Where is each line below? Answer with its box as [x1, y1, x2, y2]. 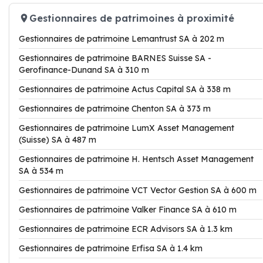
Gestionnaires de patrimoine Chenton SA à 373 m [19, 103, 211, 114]
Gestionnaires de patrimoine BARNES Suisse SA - [19, 53, 211, 63]
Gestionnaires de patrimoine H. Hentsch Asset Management [19, 154, 254, 164]
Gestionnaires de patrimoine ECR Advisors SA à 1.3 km [19, 224, 232, 234]
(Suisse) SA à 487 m [19, 134, 96, 145]
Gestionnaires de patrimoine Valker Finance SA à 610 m [19, 204, 237, 215]
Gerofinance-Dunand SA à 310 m [19, 65, 149, 75]
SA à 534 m [19, 166, 63, 176]
